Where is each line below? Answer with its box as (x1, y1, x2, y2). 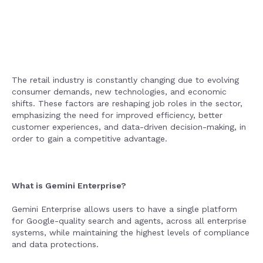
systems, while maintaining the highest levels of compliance (12, 228, 249, 237)
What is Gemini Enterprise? (12, 181, 126, 190)
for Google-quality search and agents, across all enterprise (12, 216, 247, 225)
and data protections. (12, 240, 102, 249)
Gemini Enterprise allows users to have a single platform (12, 204, 237, 214)
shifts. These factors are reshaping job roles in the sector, (12, 99, 242, 108)
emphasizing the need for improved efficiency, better (12, 110, 222, 120)
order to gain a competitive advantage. (12, 134, 167, 143)
